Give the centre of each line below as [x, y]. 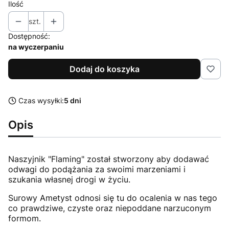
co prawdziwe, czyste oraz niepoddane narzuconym [110, 208]
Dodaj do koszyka [104, 69]
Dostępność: [29, 36]
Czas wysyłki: [41, 100]
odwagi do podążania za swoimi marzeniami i [97, 169]
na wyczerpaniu [36, 47]
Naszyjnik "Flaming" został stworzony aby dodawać [109, 159]
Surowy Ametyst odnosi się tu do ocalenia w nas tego [113, 198]
